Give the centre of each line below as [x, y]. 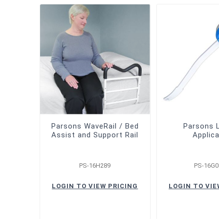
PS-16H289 [95, 165]
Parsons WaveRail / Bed [95, 126]
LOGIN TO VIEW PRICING [95, 186]
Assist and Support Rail [95, 135]
